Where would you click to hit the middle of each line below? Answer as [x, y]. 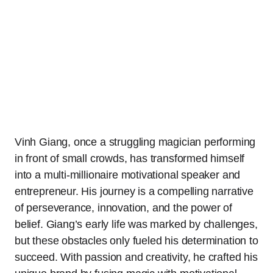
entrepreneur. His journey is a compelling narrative [134, 191]
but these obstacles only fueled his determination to [136, 241]
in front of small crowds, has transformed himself [130, 158]
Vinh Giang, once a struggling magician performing [135, 142]
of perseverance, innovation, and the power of [123, 208]
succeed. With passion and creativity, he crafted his [136, 257]
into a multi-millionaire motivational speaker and [128, 175]
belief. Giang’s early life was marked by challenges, [136, 224]
